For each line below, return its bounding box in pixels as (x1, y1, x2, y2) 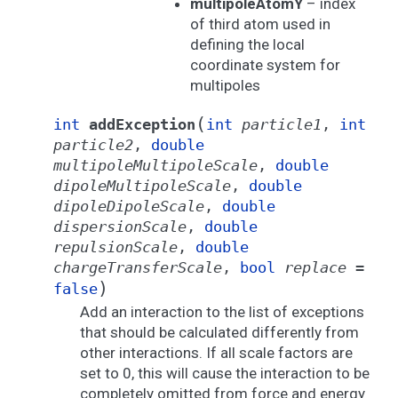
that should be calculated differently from (80, 323, 359, 341)
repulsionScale (53, 238, 178, 256)
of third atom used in (189, 15, 330, 33)
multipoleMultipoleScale (53, 156, 258, 174)
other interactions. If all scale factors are (80, 344, 353, 362)
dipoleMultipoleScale (53, 177, 231, 195)
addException (89, 115, 195, 133)
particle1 (242, 115, 322, 133)
